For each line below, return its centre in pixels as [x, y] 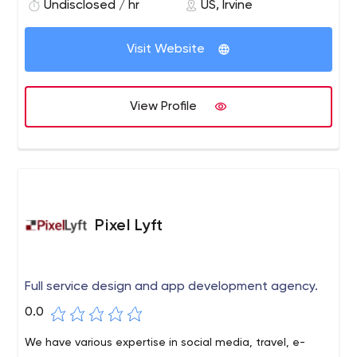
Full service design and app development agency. [172, 287]
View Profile [163, 107]
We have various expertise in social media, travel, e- [165, 343]
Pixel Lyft [129, 226]
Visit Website [166, 49]
